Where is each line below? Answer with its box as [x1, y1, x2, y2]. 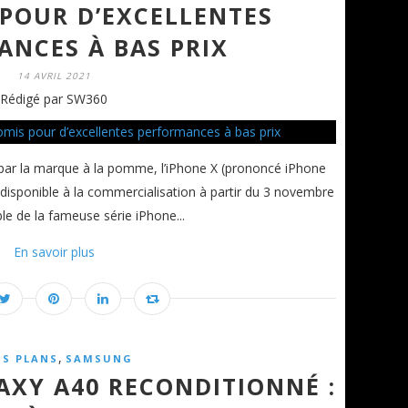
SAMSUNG [66, 351, 133, 365]
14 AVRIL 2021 [16, 68, 91, 82]
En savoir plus [13, 242, 95, 260]
